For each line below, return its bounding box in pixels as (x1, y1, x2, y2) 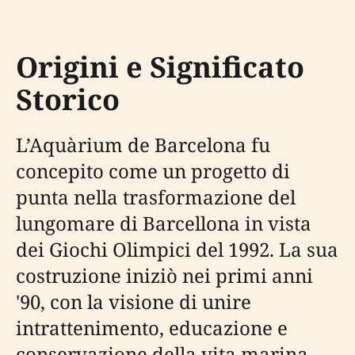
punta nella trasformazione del (16, 183, 296, 210)
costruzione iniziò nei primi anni (16, 261, 313, 288)
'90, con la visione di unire (16, 288, 251, 315)
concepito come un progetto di (16, 157, 290, 184)
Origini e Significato (16, 47, 304, 86)
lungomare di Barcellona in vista (16, 209, 311, 236)
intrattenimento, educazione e (16, 314, 288, 341)
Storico (16, 79, 120, 119)
